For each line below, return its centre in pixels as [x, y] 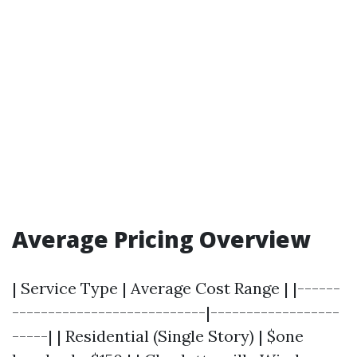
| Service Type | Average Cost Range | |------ [176, 288]
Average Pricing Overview [161, 239]
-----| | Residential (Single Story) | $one [158, 336]
